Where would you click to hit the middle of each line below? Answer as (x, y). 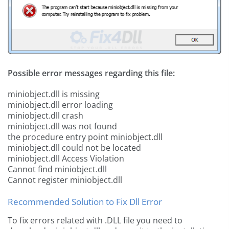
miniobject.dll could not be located (74, 148)
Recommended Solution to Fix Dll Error (85, 202)
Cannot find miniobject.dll (57, 169)
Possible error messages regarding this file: (91, 73)
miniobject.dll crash (45, 116)
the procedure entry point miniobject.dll (85, 137)
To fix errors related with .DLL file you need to (95, 221)
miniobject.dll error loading (60, 105)
